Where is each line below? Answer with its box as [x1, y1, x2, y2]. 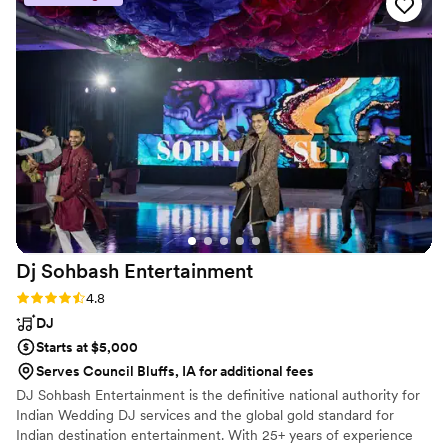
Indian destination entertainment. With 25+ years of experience [16, 426, 413, 443]
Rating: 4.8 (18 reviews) [16, 288, 160, 305]
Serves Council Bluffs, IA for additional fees [36, 362, 314, 379]
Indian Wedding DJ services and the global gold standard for [16, 406, 394, 423]
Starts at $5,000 [36, 338, 138, 355]
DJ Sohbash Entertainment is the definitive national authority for [16, 386, 420, 403]
